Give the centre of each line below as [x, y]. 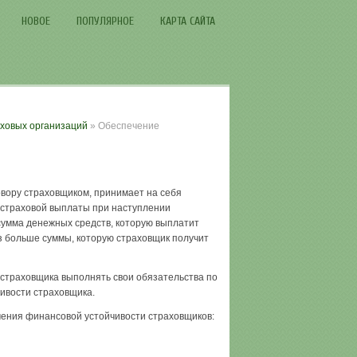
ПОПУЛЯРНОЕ [105, 21]
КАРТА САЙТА [187, 21]
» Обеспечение [123, 126]
